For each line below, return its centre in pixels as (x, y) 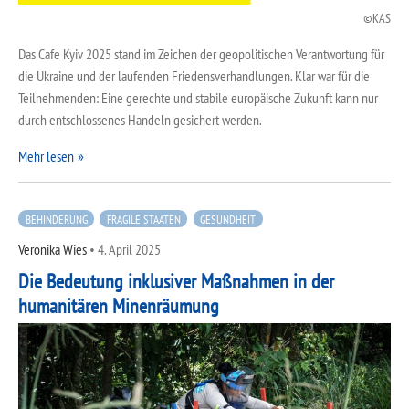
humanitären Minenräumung (119, 305)
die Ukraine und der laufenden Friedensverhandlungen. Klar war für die (194, 76)
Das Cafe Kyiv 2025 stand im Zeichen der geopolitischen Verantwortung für (201, 54)
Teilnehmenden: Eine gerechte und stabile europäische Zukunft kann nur (198, 98)
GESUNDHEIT (228, 219)
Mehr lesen (46, 157)
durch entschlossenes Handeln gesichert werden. (140, 120)
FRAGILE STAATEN (143, 219)
